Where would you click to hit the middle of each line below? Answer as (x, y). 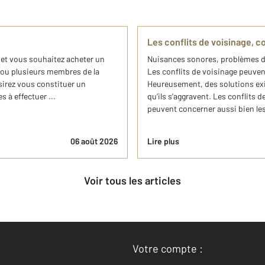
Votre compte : (168, 248)
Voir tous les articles (135, 180)
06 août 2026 (94, 141)
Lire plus (163, 141)
